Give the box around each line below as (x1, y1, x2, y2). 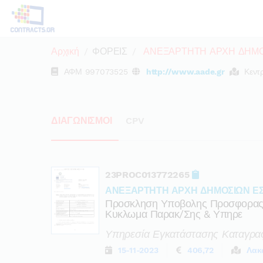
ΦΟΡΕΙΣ (92, 45, 127, 57)
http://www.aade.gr (146, 66, 225, 76)
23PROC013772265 (105, 168, 192, 180)
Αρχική (51, 45, 79, 57)
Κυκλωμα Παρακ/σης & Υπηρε (105, 207, 242, 220)
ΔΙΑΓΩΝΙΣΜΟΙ (51, 114, 112, 126)
